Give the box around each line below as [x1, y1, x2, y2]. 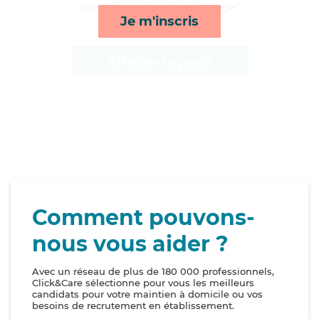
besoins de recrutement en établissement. [32, 300, 234, 312]
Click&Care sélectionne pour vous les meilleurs [32, 277, 254, 289]
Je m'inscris [120, 13, 199, 29]
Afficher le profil [106, 55, 213, 70]
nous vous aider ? [32, 231, 229, 258]
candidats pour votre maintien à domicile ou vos [32, 288, 263, 300]
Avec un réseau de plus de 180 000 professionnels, [32, 266, 274, 278]
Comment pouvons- [32, 204, 255, 231]
